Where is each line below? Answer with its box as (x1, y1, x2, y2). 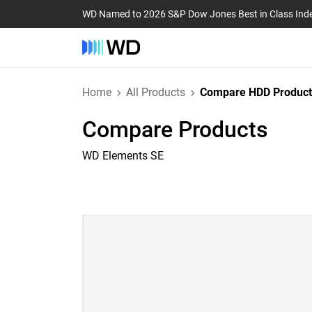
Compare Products (82, 116, 268, 143)
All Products (126, 86, 185, 99)
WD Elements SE (82, 149, 164, 162)
